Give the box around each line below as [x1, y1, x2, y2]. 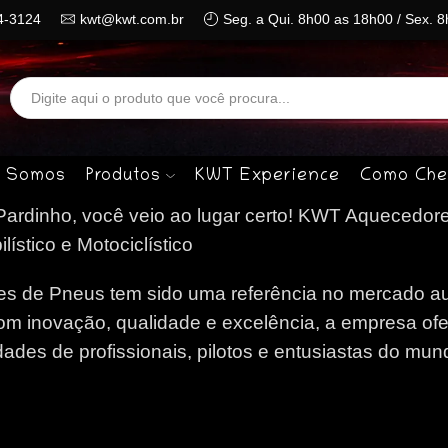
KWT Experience [194, 168, 340, 187]
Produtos [86, 168, 162, 187]
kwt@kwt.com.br [80, 11, 184, 27]
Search [284, 98, 330, 115]
